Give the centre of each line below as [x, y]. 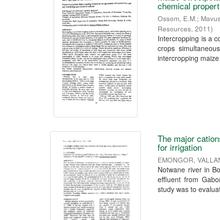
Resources [175, 28]
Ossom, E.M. [178, 18]
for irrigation [180, 147]
